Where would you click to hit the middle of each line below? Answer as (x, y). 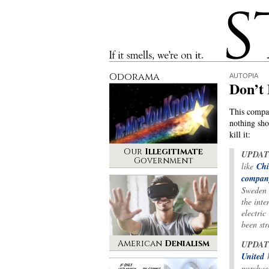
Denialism (187, 243)
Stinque (237, 15)
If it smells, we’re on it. (142, 54)
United (253, 256)
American (141, 243)
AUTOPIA (244, 76)
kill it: (240, 134)
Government (163, 161)
